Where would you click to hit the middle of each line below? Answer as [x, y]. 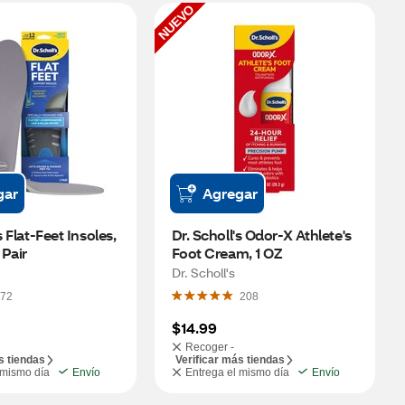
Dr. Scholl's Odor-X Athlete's [262, 235]
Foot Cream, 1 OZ [226, 253]
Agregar [230, 193]
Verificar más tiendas [230, 360]
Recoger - [209, 347]
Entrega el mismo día [237, 372]
